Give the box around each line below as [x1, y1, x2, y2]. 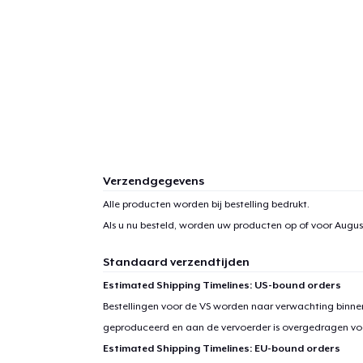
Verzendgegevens [102, 173, 204, 187]
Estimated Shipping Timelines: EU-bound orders [102, 342, 340, 354]
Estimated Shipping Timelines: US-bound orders [102, 279, 341, 291]
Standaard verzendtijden [102, 254, 250, 268]
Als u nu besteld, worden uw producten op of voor [102, 219, 335, 231]
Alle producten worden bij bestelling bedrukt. [102, 198, 310, 210]
